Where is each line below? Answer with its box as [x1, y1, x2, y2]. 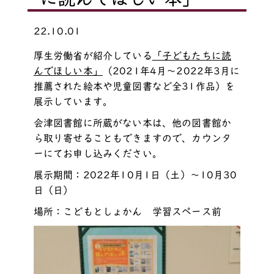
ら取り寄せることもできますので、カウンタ [33, 133, 231, 143]
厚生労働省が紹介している [33, 50, 152, 61]
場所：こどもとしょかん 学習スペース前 [33, 206, 221, 217]
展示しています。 [33, 96, 113, 106]
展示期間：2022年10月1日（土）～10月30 [33, 169, 237, 180]
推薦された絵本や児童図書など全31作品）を [33, 81, 235, 91]
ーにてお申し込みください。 [33, 148, 162, 158]
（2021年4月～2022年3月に [102, 65, 240, 76]
